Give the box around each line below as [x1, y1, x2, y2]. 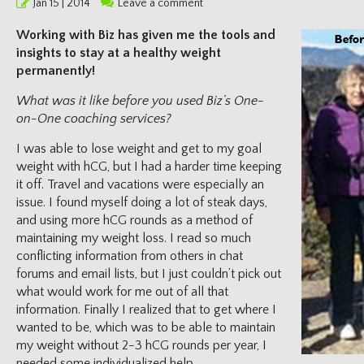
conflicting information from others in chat [16, 249, 243, 263]
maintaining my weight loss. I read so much [16, 231, 251, 245]
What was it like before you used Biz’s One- [16, 93, 264, 108]
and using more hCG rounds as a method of [16, 213, 253, 227]
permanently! [16, 63, 95, 78]
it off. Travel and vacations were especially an [16, 177, 264, 192]
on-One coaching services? [16, 111, 171, 126]
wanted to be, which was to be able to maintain [16, 320, 275, 335]
